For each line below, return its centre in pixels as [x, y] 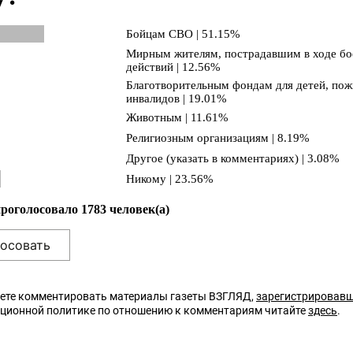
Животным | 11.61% [177, 117]
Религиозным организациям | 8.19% [218, 138]
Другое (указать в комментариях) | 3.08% [233, 158]
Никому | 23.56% [170, 179]
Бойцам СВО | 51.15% [183, 34]
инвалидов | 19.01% [176, 98]
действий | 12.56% [173, 67]
